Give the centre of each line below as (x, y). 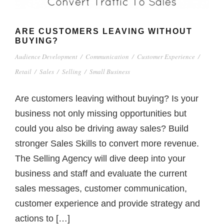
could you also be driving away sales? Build (102, 129)
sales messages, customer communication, (101, 189)
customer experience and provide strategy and (107, 204)
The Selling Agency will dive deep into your (100, 159)
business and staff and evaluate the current (101, 174)
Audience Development (46, 57)
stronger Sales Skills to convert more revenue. (107, 144)
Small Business (110, 72)
